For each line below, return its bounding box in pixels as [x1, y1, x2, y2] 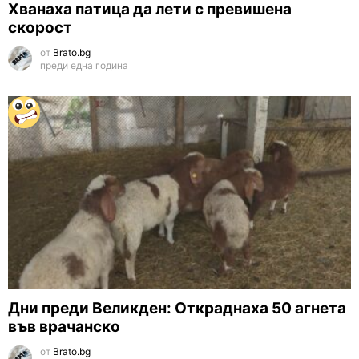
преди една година [40, 58, 128, 71]
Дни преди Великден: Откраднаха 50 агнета [8, 298, 346, 317]
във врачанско [8, 317, 120, 336]
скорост [8, 18, 72, 37]
